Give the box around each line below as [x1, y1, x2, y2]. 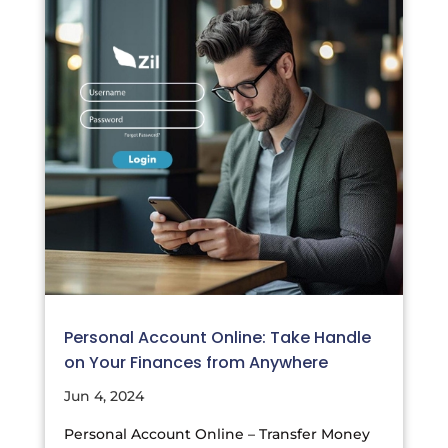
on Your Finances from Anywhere [63, 350, 328, 374]
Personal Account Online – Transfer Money [63, 424, 370, 443]
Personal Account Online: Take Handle [63, 325, 371, 349]
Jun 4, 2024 [63, 386, 144, 405]
